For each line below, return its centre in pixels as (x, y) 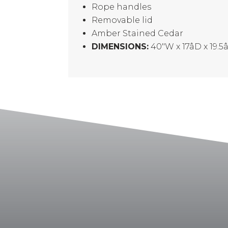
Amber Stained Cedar (138, 34)
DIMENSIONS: (120, 47)
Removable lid (122, 20)
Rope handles (122, 7)
